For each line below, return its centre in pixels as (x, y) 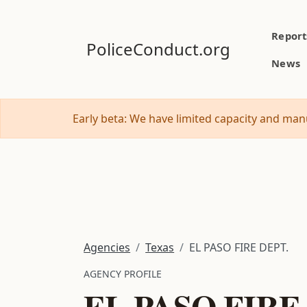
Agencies (107, 247)
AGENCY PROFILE (123, 273)
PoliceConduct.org (159, 49)
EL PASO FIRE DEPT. (239, 247)
